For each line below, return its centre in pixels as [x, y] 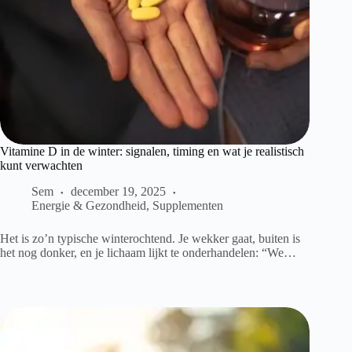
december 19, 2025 [118, 192]
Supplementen [188, 206]
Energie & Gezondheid [89, 206]
